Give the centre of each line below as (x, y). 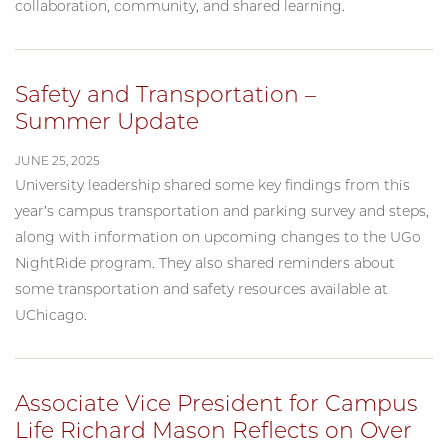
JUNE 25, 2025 (57, 160)
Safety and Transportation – (165, 94)
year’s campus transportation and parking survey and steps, (222, 210)
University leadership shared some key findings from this (212, 184)
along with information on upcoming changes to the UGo (218, 236)
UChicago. (51, 314)
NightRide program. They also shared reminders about (205, 262)
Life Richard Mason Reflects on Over (213, 430)
